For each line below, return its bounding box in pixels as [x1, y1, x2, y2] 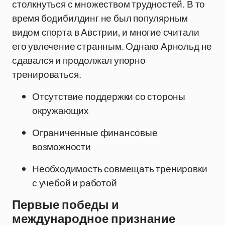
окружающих [32, 104, 89, 117]
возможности [32, 140, 91, 153]
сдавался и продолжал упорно [12, 54, 146, 67]
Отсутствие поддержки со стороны [32, 90, 186, 103]
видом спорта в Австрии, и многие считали [12, 26, 199, 39]
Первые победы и [12, 198, 119, 211]
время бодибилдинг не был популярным [12, 12, 188, 25]
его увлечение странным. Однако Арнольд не [12, 40, 212, 53]
